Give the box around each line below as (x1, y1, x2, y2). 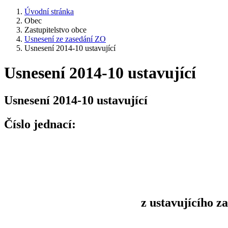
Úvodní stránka (24, 7, 74, 16)
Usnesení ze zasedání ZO (24, 35, 106, 43)
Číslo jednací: (4, 117, 76, 131)
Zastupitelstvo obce (24, 25, 87, 34)
